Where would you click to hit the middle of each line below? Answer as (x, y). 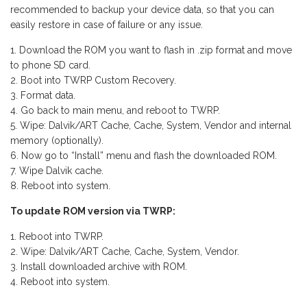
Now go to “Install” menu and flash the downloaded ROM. (149, 156)
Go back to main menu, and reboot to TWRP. (120, 110)
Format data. (48, 95)
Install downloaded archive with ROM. (104, 267)
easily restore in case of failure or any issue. (107, 25)
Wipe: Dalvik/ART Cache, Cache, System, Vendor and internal (156, 125)
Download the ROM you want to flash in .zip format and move (156, 50)
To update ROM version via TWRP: (93, 211)
